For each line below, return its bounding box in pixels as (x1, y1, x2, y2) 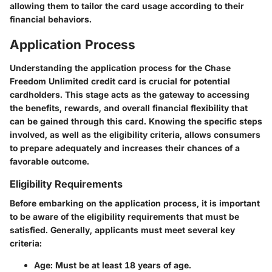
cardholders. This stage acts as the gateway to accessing (10, 89, 250, 100)
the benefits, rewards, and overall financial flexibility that (10, 102, 248, 113)
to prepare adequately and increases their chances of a (10, 142, 240, 153)
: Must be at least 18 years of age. (50, 259, 191, 270)
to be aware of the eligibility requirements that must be (10, 211, 239, 222)
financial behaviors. (10, 14, 92, 25)
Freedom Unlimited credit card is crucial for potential (10, 75, 230, 86)
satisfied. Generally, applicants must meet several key (10, 224, 235, 235)
